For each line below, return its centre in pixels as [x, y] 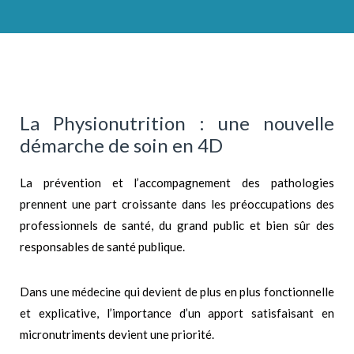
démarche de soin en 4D [121, 145]
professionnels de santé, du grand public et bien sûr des [177, 226]
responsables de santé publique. [102, 247]
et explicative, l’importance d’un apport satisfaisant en [177, 313]
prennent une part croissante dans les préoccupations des [177, 204]
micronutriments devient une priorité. [117, 335]
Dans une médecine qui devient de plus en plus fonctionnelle [177, 292]
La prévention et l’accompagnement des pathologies [177, 183]
